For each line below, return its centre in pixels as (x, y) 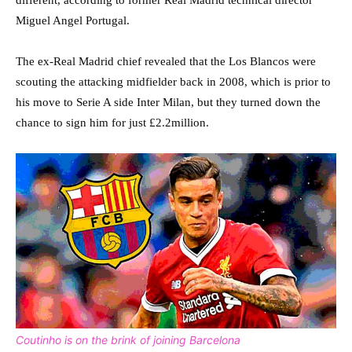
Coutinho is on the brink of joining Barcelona (128, 339)
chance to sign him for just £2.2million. (112, 123)
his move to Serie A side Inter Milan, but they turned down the (168, 103)
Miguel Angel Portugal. (73, 21)
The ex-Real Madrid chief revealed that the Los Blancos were (166, 62)
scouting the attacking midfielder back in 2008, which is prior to (173, 82)
